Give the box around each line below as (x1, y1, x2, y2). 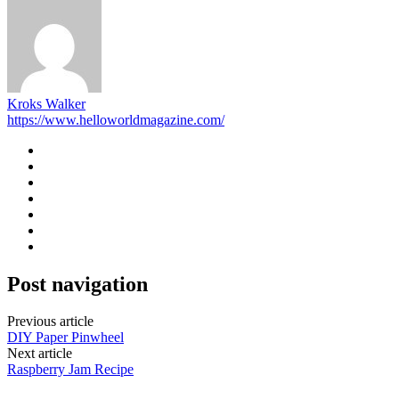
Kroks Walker (7, 95, 85, 111)
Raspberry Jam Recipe (7, 362, 134, 378)
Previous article (7, 313, 94, 330)
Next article (7, 346, 72, 362)
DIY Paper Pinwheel (7, 330, 124, 346)
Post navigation (7, 272, 148, 296)
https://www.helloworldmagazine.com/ (7, 111, 224, 127)
